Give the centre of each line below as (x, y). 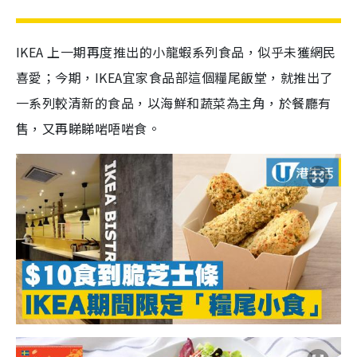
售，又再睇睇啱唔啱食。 (90, 128)
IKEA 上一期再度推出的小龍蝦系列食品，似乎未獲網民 (176, 52)
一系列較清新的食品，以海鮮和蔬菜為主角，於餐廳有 (174, 103)
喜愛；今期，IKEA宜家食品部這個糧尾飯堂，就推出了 (175, 77)
